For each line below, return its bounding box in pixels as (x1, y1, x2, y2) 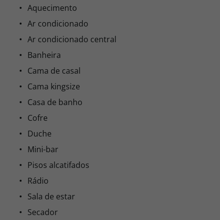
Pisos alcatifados (27, 160, 89, 170)
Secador (27, 207, 58, 218)
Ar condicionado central (27, 34, 116, 45)
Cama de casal (27, 65, 81, 76)
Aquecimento (27, 2, 77, 13)
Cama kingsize (27, 81, 80, 92)
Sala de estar (27, 191, 75, 202)
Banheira (27, 50, 61, 60)
